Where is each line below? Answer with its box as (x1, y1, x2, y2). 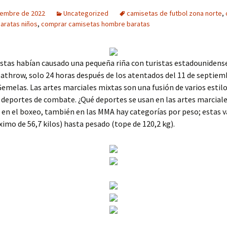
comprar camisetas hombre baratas (41, 19, 150, 28)
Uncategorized (63, 9, 108, 18)
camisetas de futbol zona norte (127, 9, 222, 18)
